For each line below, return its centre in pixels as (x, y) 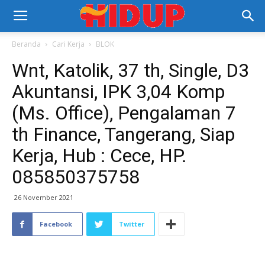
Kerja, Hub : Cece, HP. (99, 156)
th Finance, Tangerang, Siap (123, 134)
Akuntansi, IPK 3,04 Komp (118, 92)
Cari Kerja (68, 44)
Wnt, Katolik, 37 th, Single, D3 (130, 70)
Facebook (56, 224)
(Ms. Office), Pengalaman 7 (124, 113)
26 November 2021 (44, 197)
